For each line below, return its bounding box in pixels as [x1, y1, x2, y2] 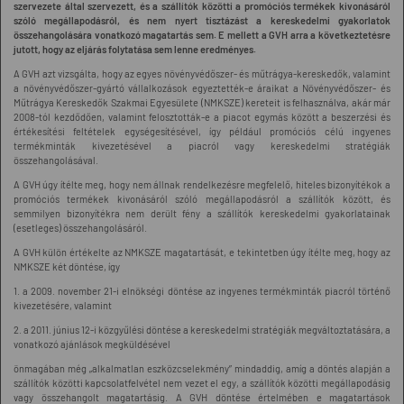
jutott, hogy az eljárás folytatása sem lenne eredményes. [14, 43, 256, 55]
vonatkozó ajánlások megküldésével [14, 338, 170, 350]
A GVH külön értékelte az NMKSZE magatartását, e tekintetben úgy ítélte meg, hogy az [14, 246, 390, 258]
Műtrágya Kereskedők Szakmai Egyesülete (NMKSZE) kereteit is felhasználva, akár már [14, 96, 390, 108]
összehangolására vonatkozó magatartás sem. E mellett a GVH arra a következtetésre [14, 29, 390, 41]
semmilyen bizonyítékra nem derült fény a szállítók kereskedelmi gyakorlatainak [14, 207, 390, 219]
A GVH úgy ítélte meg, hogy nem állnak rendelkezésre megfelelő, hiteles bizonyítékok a [14, 179, 390, 190]
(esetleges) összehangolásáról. [14, 222, 147, 234]
